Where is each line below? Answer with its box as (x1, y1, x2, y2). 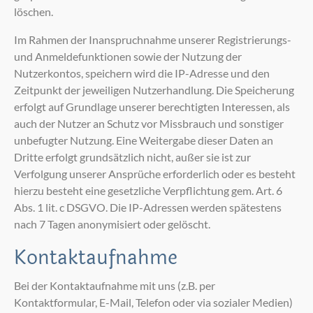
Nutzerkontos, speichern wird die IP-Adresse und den (14, 66, 270, 80)
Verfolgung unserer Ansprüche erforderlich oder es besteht (14, 167, 296, 181)
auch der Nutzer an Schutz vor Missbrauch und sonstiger (14, 117, 284, 131)
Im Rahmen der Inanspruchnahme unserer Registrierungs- (14, 33, 291, 47)
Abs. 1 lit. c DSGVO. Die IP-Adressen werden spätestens (14, 201, 282, 214)
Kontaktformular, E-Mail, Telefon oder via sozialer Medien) (14, 296, 293, 310)
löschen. (14, 5, 53, 19)
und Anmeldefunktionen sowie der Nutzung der (14, 50, 242, 64)
